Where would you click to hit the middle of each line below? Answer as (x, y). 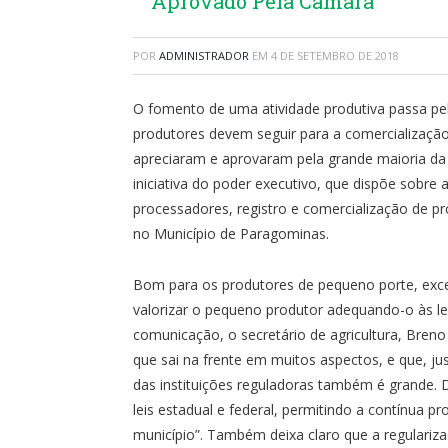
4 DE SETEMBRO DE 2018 (335, 55)
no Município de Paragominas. (231, 233)
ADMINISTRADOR (204, 55)
